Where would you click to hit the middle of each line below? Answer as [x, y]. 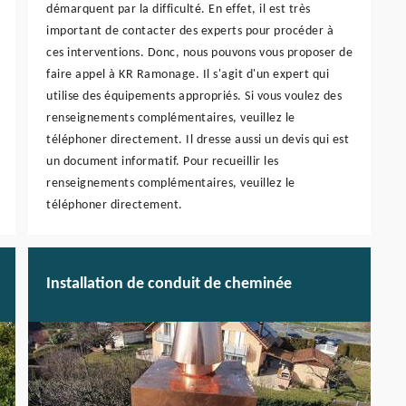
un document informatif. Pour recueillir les [163, 161]
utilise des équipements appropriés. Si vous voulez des [194, 96]
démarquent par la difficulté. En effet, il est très [179, 9]
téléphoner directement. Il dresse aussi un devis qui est [198, 140]
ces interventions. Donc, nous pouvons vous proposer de [199, 53]
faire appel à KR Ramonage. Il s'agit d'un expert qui [188, 74]
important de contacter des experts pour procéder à [190, 31]
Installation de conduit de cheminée [169, 285]
